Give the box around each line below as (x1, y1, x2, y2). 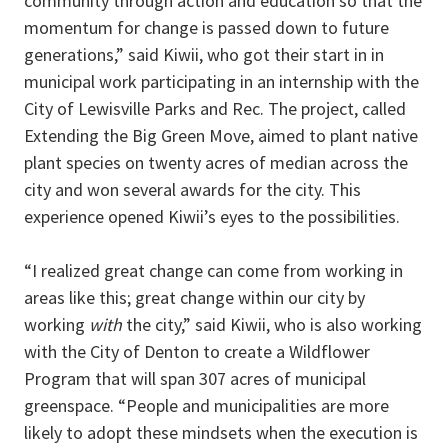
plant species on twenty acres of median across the (24, 151, 408, 175)
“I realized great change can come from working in (24, 259, 403, 283)
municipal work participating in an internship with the (24, 70, 419, 94)
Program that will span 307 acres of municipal (24, 367, 366, 391)
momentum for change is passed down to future (24, 16, 389, 40)
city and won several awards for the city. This (24, 178, 361, 202)
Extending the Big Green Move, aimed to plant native (24, 124, 418, 148)
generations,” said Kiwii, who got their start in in (24, 43, 384, 67)
